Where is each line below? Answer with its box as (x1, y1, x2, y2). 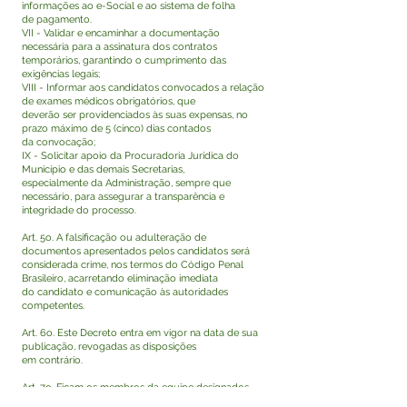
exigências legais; (22, 68, 100, 80)
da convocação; (22, 136, 95, 148)
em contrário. (22, 354, 83, 366)
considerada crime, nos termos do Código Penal (22, 259, 243, 271)
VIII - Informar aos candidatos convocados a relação (22, 82, 264, 94)
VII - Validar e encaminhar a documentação (22, 27, 220, 39)
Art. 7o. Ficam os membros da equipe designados (22, 382, 249, 393)
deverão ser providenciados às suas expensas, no (22, 109, 248, 121)
